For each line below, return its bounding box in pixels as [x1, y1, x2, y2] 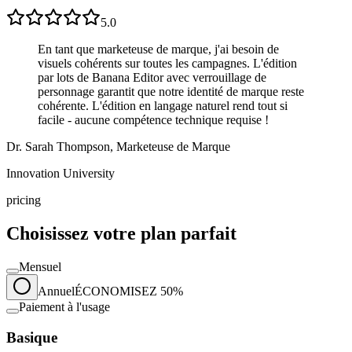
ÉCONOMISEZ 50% [75, 284, 183, 298]
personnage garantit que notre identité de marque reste [38, 85, 304, 99]
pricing [6, 193, 41, 207]
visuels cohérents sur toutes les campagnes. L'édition [38, 57, 297, 71]
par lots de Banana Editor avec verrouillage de [38, 71, 266, 85]
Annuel [38, 284, 75, 298]
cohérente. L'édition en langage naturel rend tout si [38, 99, 288, 113]
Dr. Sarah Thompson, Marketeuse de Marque [6, 140, 230, 154]
